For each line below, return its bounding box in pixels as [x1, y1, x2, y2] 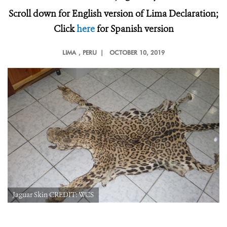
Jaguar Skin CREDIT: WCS [13, 190, 94, 200]
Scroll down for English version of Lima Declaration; [9, 8, 218, 20]
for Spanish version [94, 23, 174, 35]
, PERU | [79, 49, 107, 56]
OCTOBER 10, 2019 [109, 49, 165, 56]
